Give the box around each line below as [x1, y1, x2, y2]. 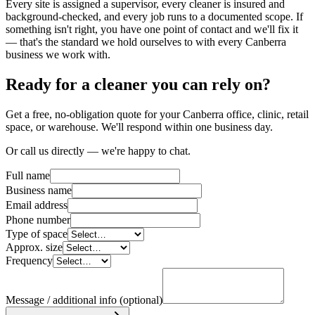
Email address [6, 198, 67, 211]
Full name [6, 169, 50, 181]
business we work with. [6, 48, 110, 60]
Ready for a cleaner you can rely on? [6, 75, 271, 94]
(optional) [120, 293, 162, 306]
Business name [6, 184, 72, 196]
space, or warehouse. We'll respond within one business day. [6, 120, 273, 133]
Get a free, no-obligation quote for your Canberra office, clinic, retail [6, 108, 309, 120]
